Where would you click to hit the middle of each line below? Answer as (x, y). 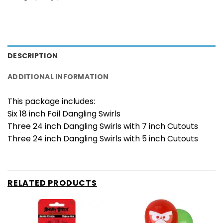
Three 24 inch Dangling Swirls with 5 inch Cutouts (103, 139)
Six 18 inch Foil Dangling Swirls (64, 114)
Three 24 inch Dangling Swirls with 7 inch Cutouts (103, 126)
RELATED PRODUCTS (52, 183)
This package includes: (51, 102)
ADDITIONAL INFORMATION (58, 77)
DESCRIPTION (33, 56)
